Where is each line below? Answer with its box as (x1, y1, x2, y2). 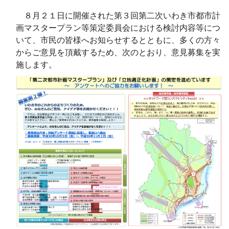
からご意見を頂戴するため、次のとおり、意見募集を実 (16, 48, 221, 57)
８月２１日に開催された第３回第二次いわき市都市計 (16, 11, 221, 20)
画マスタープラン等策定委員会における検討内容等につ (16, 24, 221, 33)
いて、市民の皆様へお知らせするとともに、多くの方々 (16, 36, 221, 45)
